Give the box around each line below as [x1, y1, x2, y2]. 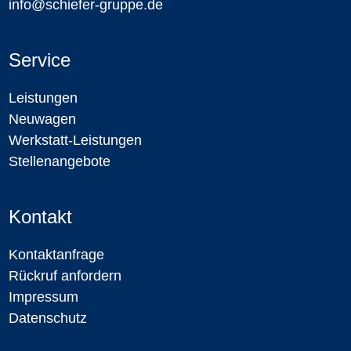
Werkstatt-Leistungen [9, 132, 142, 149]
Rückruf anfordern [9, 268, 121, 284]
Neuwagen [9, 111, 76, 128]
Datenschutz [9, 310, 87, 327]
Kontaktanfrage [9, 247, 104, 263]
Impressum [9, 289, 78, 306]
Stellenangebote [9, 154, 110, 170]
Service [9, 49, 71, 71]
